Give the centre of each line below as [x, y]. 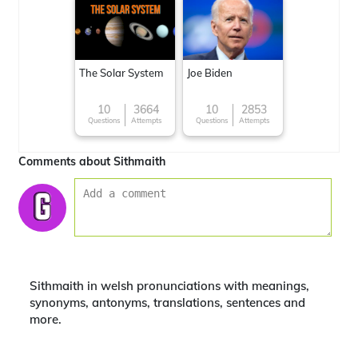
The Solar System [121, 73]
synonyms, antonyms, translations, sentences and [167, 302]
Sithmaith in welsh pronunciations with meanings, [169, 286]
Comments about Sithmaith [92, 161]
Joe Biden [210, 73]
